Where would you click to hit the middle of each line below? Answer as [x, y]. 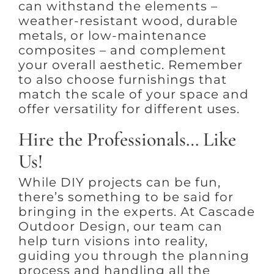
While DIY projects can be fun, [119, 182]
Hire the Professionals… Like [127, 139]
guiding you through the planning [134, 255]
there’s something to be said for [126, 197]
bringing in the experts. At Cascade [136, 211]
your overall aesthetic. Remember [130, 65]
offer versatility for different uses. [129, 109]
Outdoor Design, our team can [120, 226]
